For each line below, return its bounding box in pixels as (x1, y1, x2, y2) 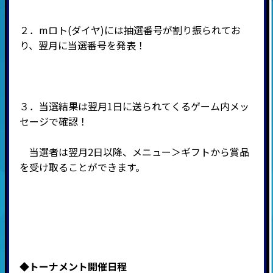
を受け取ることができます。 (19, 159, 145, 174)
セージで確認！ (19, 113, 88, 129)
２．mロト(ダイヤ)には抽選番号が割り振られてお (19, 22, 241, 37)
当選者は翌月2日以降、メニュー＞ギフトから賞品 (19, 144, 249, 159)
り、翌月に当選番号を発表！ (19, 37, 146, 52)
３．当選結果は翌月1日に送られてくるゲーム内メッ (19, 98, 249, 113)
